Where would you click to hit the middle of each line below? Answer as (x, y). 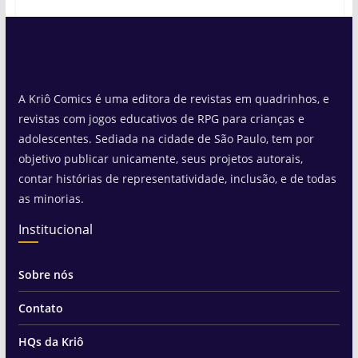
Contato (40, 308)
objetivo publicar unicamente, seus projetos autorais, (160, 159)
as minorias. (51, 199)
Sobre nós (46, 274)
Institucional (55, 229)
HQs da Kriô (51, 342)
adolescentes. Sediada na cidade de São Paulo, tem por (166, 139)
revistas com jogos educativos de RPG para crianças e (161, 119)
